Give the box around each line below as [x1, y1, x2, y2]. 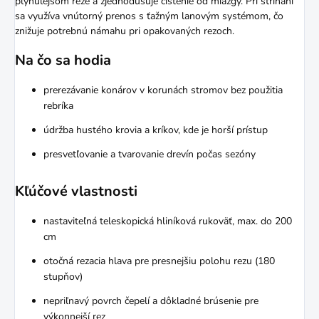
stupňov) [43, 270, 83, 284]
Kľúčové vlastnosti [15, 182, 137, 202]
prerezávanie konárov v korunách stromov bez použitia [43, 83, 283, 98]
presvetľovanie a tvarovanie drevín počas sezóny [43, 147, 256, 162]
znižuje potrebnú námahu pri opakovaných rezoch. [15, 24, 234, 38]
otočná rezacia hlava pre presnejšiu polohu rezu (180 [43, 254, 275, 268]
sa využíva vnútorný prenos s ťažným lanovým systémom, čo [15, 9, 283, 23]
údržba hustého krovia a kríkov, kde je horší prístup [43, 123, 268, 137]
